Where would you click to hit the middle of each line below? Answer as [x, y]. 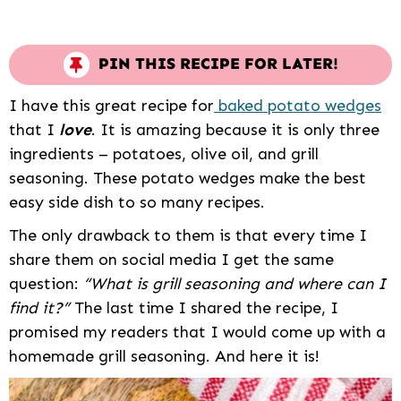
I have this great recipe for [111, 106]
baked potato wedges [298, 106]
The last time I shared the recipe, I [204, 308]
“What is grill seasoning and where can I [235, 284]
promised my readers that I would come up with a [197, 333]
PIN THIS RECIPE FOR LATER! [218, 64]
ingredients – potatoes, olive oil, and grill [164, 154]
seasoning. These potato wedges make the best [188, 179]
